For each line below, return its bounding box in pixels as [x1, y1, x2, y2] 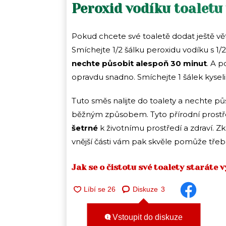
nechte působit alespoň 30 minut [72, 58, 207, 68]
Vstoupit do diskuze [110, 213, 183, 222]
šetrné [72, 123, 98, 133]
